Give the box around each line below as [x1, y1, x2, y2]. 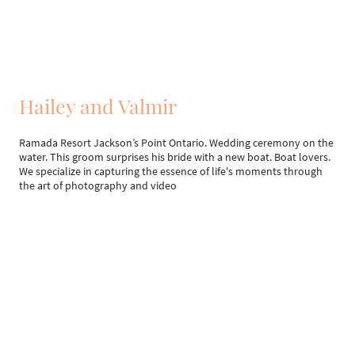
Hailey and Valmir [19, 92, 177, 119]
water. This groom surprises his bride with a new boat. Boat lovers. [19, 149, 330, 164]
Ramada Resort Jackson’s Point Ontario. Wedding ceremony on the [19, 135, 334, 150]
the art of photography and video [19, 177, 177, 193]
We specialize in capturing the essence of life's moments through [19, 163, 323, 178]
